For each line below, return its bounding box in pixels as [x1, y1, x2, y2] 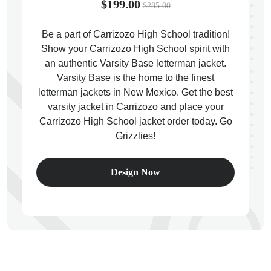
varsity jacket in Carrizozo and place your [47, 102, 224, 112]
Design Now [111, 167, 160, 177]
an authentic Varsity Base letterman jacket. [45, 58, 226, 68]
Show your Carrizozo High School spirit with [41, 44, 230, 54]
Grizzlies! [116, 131, 155, 141]
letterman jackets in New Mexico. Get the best [38, 87, 233, 97]
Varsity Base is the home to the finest [57, 73, 214, 83]
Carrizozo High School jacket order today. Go [39, 116, 232, 126]
